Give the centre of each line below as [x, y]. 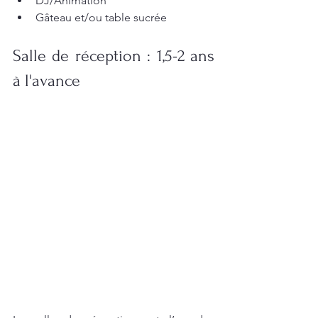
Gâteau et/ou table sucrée [101, 18]
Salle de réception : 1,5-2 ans [114, 56]
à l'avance [46, 81]
